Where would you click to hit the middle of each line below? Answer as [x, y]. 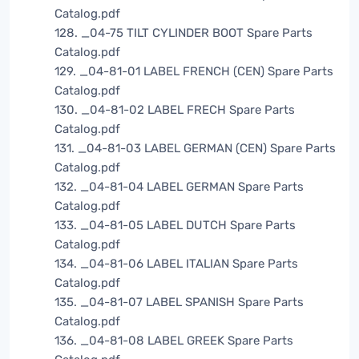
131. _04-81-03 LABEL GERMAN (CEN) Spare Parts [195, 149]
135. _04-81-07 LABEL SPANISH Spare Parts [179, 303]
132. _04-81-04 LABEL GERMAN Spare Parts [179, 187]
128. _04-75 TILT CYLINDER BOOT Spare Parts [184, 33]
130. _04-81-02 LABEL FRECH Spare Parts [175, 110]
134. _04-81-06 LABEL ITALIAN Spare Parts [176, 264]
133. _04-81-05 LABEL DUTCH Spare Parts [175, 226]
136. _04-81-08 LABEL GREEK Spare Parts [174, 341]
